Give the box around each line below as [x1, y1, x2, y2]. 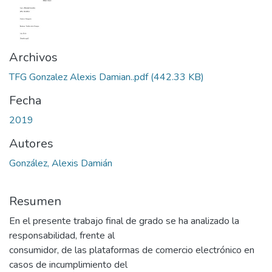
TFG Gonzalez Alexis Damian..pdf [9, 70, 148, 84]
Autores [9, 135, 53, 152]
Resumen [9, 193, 61, 210]
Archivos [9, 49, 58, 66]
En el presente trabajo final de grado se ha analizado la [9, 214, 239, 228]
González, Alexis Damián [9, 157, 112, 171]
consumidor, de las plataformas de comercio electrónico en [9, 243, 254, 257]
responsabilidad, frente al [9, 229, 115, 243]
